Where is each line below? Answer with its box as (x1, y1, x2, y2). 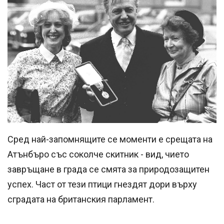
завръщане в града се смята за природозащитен (7, 163, 209, 174)
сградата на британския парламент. (7, 193, 154, 204)
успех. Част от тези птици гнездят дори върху (7, 178, 197, 189)
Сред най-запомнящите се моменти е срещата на (7, 133, 212, 144)
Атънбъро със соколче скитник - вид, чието (7, 148, 189, 159)
